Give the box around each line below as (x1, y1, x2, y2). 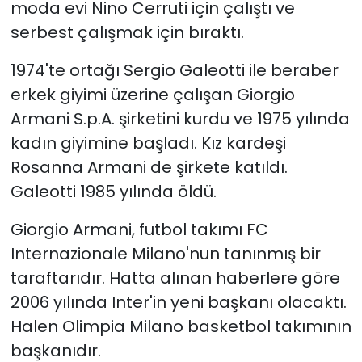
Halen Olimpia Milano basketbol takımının (10, 315, 351, 338)
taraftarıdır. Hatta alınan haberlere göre (10, 267, 340, 289)
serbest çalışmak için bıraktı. (10, 21, 244, 44)
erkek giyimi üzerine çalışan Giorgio (10, 83, 295, 106)
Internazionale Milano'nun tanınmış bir (10, 242, 321, 265)
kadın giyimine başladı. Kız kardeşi (10, 132, 286, 154)
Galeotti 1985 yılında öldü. (10, 180, 217, 203)
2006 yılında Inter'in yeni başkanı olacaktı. (10, 291, 347, 314)
